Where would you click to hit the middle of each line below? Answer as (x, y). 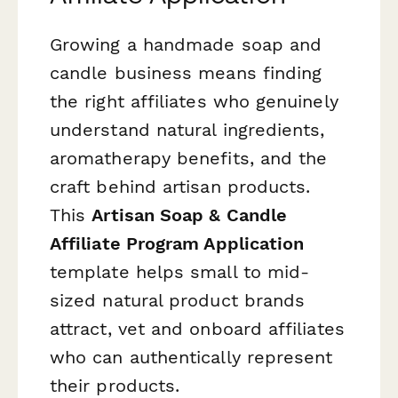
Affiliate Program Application (177, 244)
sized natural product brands (178, 301)
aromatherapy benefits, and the (189, 159)
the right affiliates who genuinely (194, 102)
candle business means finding (186, 73)
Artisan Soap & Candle (190, 215)
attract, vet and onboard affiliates (197, 329)
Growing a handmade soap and (186, 45)
